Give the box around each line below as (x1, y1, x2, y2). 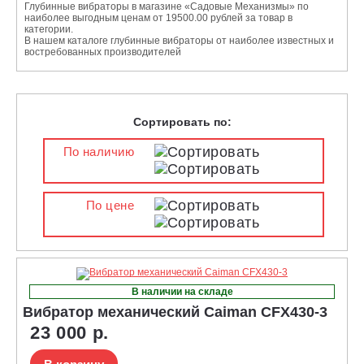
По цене (85, 198, 135, 212)
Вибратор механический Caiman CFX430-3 (23, 303, 327, 320)
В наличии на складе (131, 285, 233, 297)
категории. (24, 23, 73, 35)
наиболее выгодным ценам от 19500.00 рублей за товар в (24, 11, 292, 24)
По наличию (63, 145, 135, 158)
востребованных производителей (24, 45, 181, 58)
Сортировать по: (132, 115, 232, 128)
